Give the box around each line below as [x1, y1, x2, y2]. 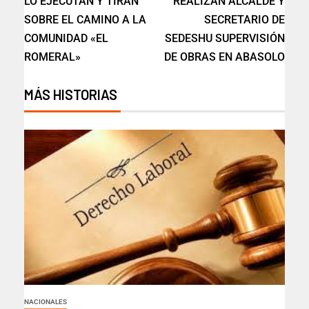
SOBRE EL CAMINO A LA [24, 13, 146, 27]
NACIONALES [24, 298, 67, 306]
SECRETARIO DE [204, 13, 285, 27]
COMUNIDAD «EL [24, 32, 108, 46]
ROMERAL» [24, 50, 81, 64]
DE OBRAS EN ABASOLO [164, 50, 285, 64]
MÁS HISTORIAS [24, 86, 117, 103]
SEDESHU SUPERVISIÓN [165, 32, 285, 46]
